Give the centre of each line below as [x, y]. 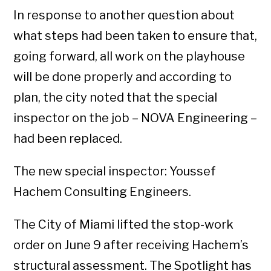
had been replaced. [68, 139]
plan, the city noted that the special [116, 97]
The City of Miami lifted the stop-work [124, 224]
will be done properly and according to [123, 77]
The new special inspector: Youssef [115, 171]
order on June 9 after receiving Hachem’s [131, 245]
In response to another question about [124, 15]
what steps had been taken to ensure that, [135, 36]
